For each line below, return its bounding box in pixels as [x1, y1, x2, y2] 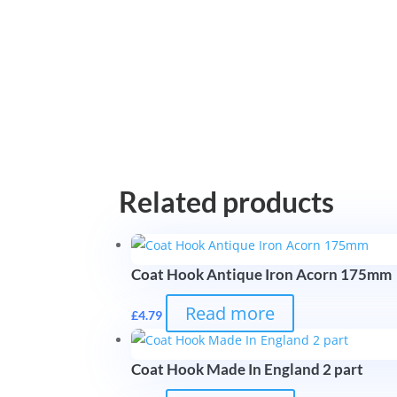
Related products [119, 184, 335, 219]
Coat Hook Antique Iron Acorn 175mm [131, 265, 393, 284]
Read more [185, 301, 276, 325]
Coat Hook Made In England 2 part [131, 360, 364, 378]
